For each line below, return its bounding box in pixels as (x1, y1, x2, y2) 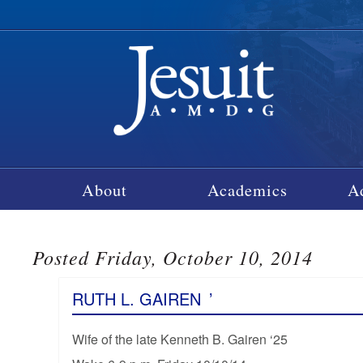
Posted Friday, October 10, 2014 (32, 243, 314, 270)
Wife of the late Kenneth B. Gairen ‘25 (71, 329, 288, 348)
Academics (207, 177, 288, 201)
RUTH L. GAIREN (71, 286, 201, 310)
